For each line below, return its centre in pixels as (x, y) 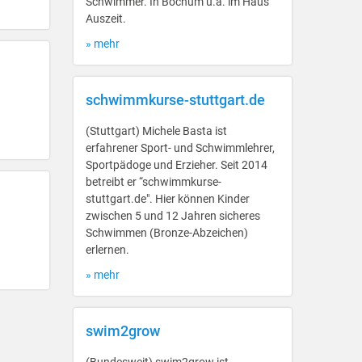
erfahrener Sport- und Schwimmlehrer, (180, 148)
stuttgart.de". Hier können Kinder (168, 199)
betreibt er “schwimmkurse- (154, 182)
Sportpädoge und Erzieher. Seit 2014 (177, 165)
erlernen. (107, 250)
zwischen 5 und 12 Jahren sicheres (173, 216)
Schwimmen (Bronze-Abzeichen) (167, 233)
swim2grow (123, 331)
